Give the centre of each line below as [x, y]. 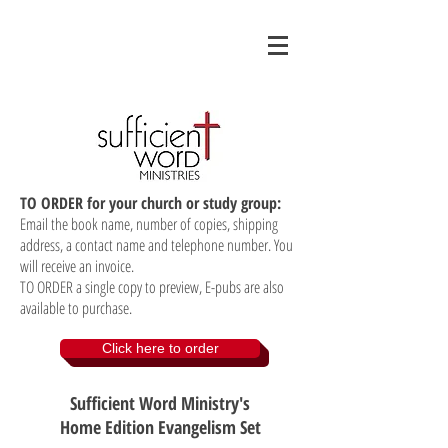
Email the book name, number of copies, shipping [149, 224]
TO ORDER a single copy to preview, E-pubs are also [152, 287]
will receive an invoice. [77, 266]
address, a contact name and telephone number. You [156, 245]
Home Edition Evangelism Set [160, 427]
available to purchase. [76, 308]
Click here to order [160, 348]
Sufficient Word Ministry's [160, 403]
